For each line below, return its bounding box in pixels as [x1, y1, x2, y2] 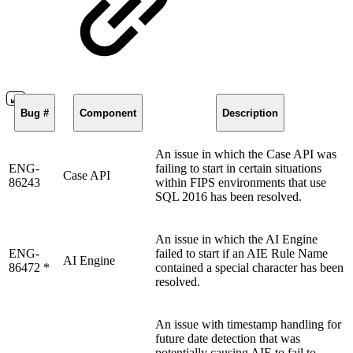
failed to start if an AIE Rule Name [155, 247, 328, 261]
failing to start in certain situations [155, 162, 321, 176]
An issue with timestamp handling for [155, 318, 341, 332]
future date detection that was [155, 332, 300, 346]
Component [79, 106, 136, 119]
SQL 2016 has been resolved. [155, 190, 302, 204]
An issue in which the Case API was [155, 147, 336, 162]
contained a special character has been [155, 261, 344, 275]
